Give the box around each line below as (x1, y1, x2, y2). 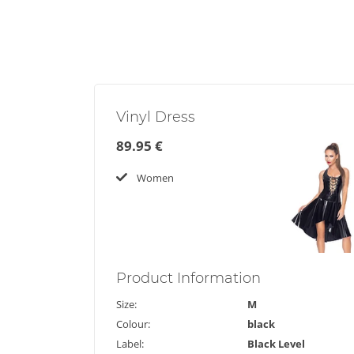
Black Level (247, 337, 306, 352)
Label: (116, 337, 144, 352)
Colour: (116, 317, 150, 332)
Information (177, 269, 261, 288)
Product (116, 269, 177, 288)
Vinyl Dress (116, 108, 195, 126)
